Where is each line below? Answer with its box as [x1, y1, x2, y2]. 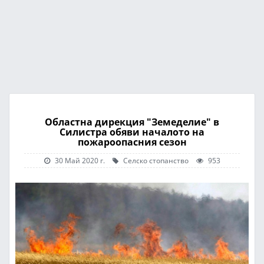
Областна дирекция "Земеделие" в [45, 115, 219, 128]
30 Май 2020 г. [54, 156, 105, 165]
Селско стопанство [121, 156, 189, 165]
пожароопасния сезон [77, 136, 187, 148]
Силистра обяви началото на [60, 126, 204, 138]
